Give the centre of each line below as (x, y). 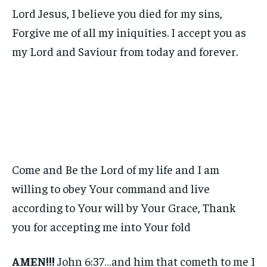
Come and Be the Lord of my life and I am (116, 169)
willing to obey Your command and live (111, 188)
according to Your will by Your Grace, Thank (124, 207)
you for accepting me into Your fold (101, 226)
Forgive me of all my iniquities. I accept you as (129, 32)
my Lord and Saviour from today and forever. (125, 51)
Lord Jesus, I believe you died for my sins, (117, 13)
